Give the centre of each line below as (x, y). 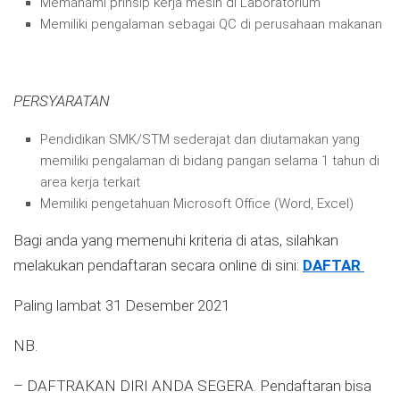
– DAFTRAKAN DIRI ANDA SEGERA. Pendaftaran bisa (192, 385)
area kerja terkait (90, 182)
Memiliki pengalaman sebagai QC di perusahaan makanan (211, 24)
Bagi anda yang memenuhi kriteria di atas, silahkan (176, 240)
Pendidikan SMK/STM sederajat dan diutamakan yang (200, 139)
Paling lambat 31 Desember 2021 (121, 305)
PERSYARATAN (63, 100)
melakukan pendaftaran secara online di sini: (158, 265)
